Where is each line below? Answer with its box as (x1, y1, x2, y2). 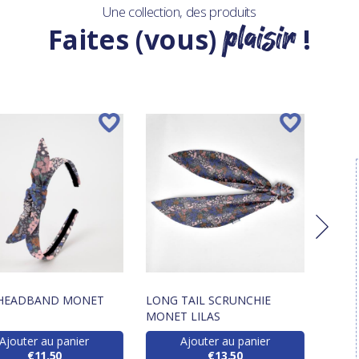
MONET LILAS (146, 309, 221, 325)
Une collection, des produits (103, 2, 256, 21)
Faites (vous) (48, 21, 224, 58)
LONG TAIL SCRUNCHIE (146, 292, 272, 309)
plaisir (223, 16, 296, 59)
